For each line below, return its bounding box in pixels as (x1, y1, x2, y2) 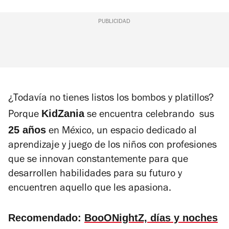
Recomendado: (8, 212, 84, 223)
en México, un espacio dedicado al (46, 126, 197, 137)
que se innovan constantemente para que (8, 155, 188, 166)
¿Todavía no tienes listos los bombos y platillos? (8, 94, 214, 104)
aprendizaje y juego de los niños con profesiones (8, 141, 217, 151)
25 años (8, 124, 46, 135)
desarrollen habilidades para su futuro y (8, 169, 182, 180)
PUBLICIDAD (98, 18, 131, 25)
